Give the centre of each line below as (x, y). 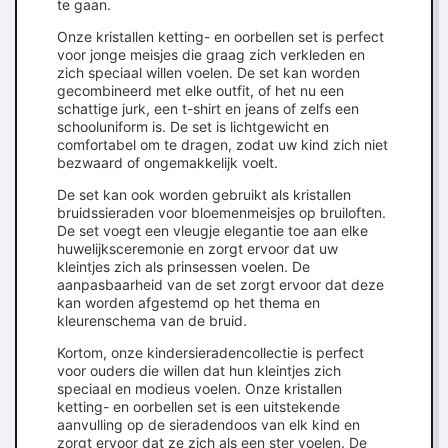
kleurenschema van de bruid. (152, 320)
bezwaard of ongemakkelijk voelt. (167, 162)
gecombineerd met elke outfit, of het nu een (200, 90)
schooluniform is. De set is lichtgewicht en (193, 126)
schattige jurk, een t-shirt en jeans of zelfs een (208, 108)
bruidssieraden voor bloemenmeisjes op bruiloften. (221, 212)
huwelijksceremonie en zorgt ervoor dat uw (197, 248)
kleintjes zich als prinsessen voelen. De (183, 266)
